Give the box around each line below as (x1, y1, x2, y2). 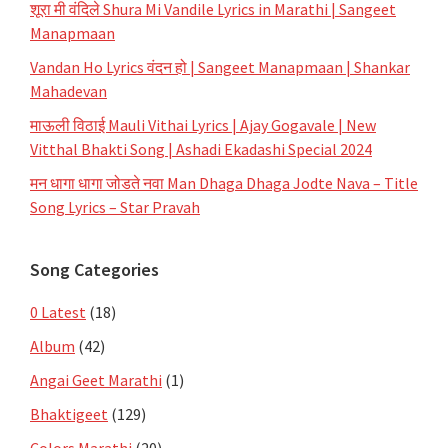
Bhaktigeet (30, 403, 108, 424)
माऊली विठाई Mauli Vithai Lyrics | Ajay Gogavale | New (30, 114, 376, 135)
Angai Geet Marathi (30, 369, 162, 390)
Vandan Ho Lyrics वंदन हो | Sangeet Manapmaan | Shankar (30, 56, 410, 77)
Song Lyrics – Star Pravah (30, 196, 200, 217)
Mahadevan (30, 80, 107, 101)
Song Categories (30, 257, 159, 281)
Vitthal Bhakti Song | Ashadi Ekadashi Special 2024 (30, 138, 372, 159)
